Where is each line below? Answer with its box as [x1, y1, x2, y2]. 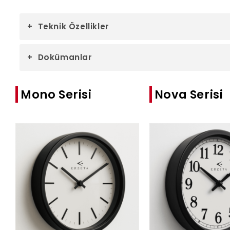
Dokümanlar [37, 52, 92, 63]
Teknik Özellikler [37, 21, 109, 32]
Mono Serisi [21, 86, 92, 103]
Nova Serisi [154, 86, 223, 103]
